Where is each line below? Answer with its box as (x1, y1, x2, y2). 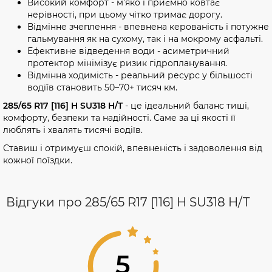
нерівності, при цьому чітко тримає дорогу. (27, 8, 222, 20)
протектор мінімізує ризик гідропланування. (27, 57, 227, 69)
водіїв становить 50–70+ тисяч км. (27, 81, 177, 93)
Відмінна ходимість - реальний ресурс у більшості (27, 69, 253, 81)
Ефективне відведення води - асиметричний (27, 45, 229, 56)
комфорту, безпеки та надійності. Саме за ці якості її (3, 112, 236, 123)
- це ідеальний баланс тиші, (123, 100, 249, 111)
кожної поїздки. (3, 154, 72, 166)
